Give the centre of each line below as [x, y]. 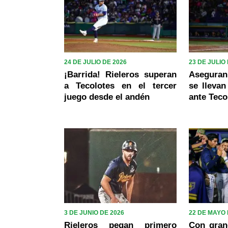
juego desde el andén [107, 97]
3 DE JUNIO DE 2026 [94, 213]
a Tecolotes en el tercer [121, 85]
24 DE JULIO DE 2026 [95, 62]
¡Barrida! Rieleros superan [121, 74]
